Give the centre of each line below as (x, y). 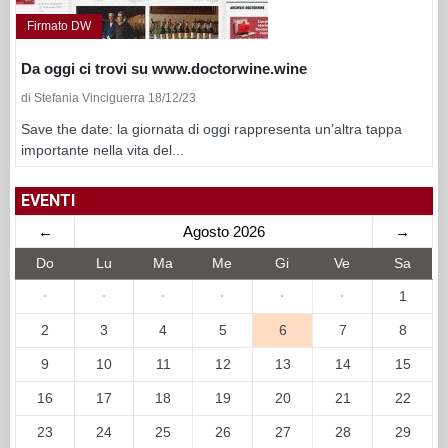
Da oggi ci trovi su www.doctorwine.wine (164, 68)
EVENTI (48, 200)
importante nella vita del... (102, 149)
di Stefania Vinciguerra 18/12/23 (108, 97)
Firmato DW (59, 25)
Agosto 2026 (223, 231)
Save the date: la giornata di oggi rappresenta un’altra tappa (211, 128)
